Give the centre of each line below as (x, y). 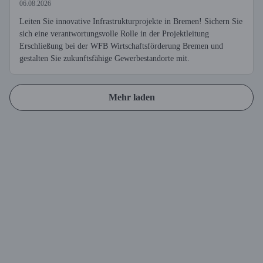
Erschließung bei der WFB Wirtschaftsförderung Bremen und (121, 46)
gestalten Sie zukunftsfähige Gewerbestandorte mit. (104, 58)
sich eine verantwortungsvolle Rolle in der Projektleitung (114, 34)
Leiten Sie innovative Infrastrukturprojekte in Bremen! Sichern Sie (131, 21)
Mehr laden (131, 97)
